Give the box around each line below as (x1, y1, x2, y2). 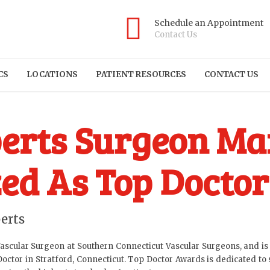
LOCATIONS (27, 69, 78, 80)
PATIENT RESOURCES (96, 69, 186, 80)
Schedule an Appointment (154, 17, 263, 28)
